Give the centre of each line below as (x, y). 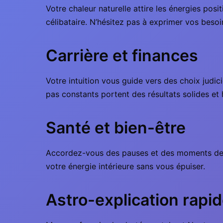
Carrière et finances (122, 56)
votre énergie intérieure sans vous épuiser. (125, 166)
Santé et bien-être (116, 128)
